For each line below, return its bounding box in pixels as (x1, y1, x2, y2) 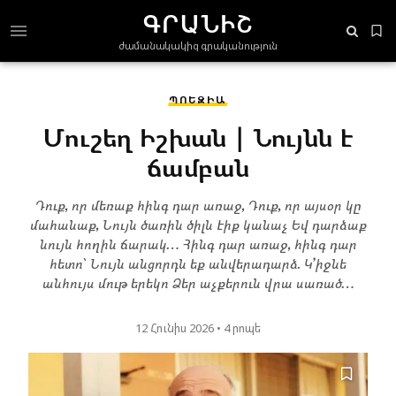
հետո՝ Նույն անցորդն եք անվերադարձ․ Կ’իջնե (49, 254, 346, 273)
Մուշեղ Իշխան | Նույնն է (42, 118, 354, 155)
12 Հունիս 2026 (135, 319, 217, 336)
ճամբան (147, 148, 249, 185)
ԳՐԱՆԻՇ (142, 6, 254, 41)
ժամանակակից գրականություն (118, 38, 278, 52)
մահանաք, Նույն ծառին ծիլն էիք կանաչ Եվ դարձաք (29, 215, 367, 234)
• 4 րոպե (217, 319, 261, 336)
